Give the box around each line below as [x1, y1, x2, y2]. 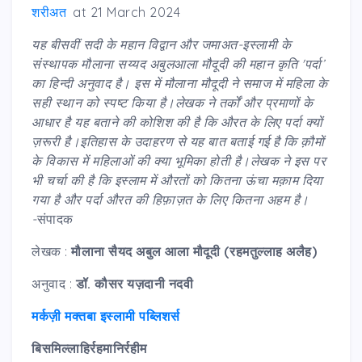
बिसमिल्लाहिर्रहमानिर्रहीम [32, 339, 147, 356]
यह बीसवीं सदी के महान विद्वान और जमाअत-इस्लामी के [32, 36, 291, 53]
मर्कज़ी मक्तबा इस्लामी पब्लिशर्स [32, 307, 179, 324]
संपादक [36, 210, 74, 227]
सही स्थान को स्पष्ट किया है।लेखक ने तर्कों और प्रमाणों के [32, 94, 314, 111]
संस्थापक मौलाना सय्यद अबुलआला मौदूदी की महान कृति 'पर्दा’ [32, 55, 324, 72]
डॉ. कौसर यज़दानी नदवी [75, 275, 193, 292]
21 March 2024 [90, 3, 180, 20]
